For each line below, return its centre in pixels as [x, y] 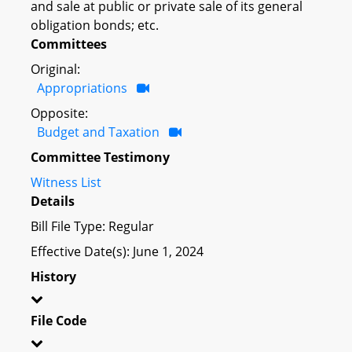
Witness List [66, 182]
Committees [69, 44]
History [53, 276]
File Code [59, 320]
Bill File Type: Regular [92, 226]
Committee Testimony [100, 157]
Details [53, 201]
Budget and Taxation [98, 132]
